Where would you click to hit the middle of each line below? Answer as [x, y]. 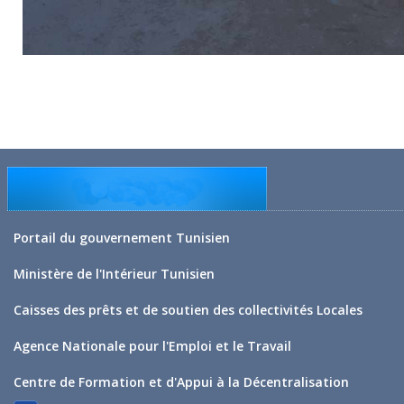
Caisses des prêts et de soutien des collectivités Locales [188, 310]
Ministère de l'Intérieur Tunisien [114, 274]
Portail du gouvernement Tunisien [122, 238]
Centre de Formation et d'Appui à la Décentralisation [181, 382]
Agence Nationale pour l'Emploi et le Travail [152, 346]
